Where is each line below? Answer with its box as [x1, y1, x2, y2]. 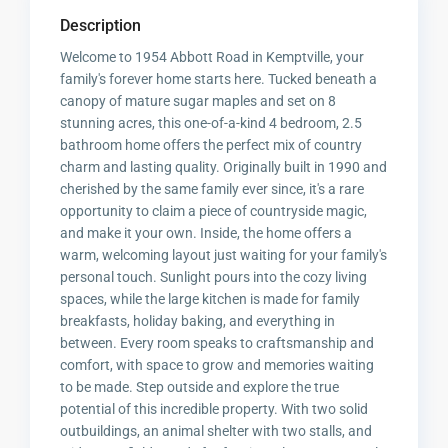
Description [60, 16, 142, 36]
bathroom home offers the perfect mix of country [60, 137, 363, 154]
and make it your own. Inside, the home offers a [60, 225, 353, 242]
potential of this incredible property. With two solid [60, 401, 369, 418]
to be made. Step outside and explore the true [60, 379, 340, 396]
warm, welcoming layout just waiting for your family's [60, 247, 388, 264]
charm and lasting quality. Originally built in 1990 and [60, 159, 388, 176]
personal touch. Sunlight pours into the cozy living [60, 269, 368, 286]
